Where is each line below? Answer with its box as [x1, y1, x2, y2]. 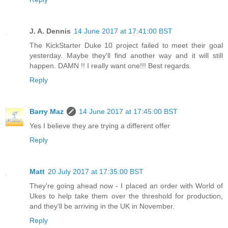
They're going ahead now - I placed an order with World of [30, 181, 223, 190]
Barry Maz [30, 107, 64, 116]
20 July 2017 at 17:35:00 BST [48, 167, 144, 176]
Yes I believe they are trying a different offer [30, 121, 170, 130]
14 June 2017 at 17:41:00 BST [74, 26, 173, 35]
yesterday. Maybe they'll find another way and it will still [30, 51, 223, 60]
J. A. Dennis [30, 26, 71, 35]
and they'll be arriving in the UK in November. [30, 202, 175, 210]
